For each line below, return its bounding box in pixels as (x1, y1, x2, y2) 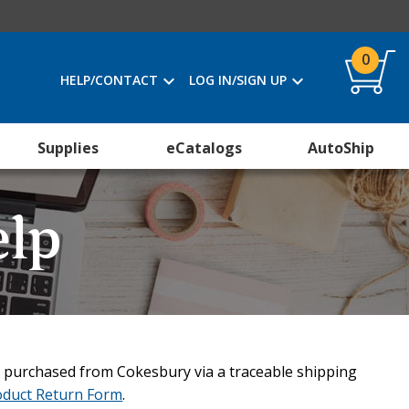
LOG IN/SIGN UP (189, 71, 287, 89)
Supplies (37, 138, 100, 158)
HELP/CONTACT (60, 71, 158, 89)
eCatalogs (166, 138, 243, 158)
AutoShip (307, 138, 374, 158)
